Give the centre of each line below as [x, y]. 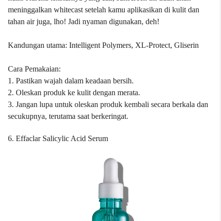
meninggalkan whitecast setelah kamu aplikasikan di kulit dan [104, 10]
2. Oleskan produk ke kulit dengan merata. [74, 92]
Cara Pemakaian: [35, 69]
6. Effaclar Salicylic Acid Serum [58, 138]
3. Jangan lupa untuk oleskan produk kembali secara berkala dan [108, 104]
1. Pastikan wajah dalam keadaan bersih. [71, 81]
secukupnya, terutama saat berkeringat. [68, 116]
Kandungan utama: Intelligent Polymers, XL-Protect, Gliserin [103, 45]
